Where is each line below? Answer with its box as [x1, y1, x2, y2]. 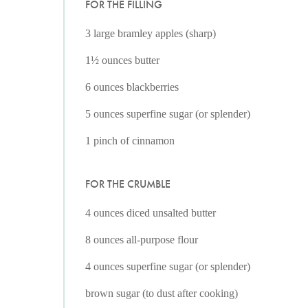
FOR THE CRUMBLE [85, 177, 170, 190]
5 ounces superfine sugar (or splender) [85, 108, 250, 120]
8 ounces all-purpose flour [85, 234, 198, 245]
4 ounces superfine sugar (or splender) [85, 261, 250, 272]
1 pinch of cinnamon [85, 135, 175, 146]
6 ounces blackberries [85, 81, 179, 93]
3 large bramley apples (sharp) [85, 27, 216, 39]
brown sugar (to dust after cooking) [85, 287, 238, 299]
